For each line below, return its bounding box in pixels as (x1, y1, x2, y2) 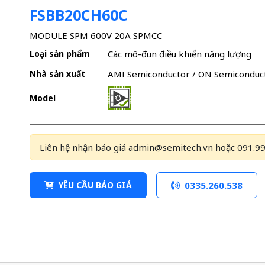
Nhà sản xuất (29, 68, 85, 80)
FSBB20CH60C (29, 5, 128, 25)
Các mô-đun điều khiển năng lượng (107, 48, 251, 60)
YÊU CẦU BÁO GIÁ (58, 179, 132, 191)
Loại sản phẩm (29, 48, 90, 60)
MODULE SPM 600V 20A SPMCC (29, 29, 162, 41)
